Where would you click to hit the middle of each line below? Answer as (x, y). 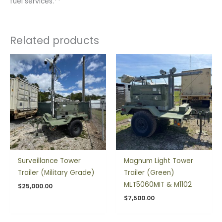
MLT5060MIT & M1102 (158, 185)
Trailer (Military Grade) (56, 173)
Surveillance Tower (50, 161)
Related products (55, 41)
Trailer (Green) (149, 173)
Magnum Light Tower (159, 161)
